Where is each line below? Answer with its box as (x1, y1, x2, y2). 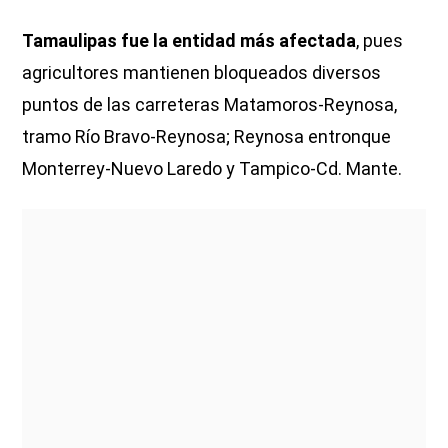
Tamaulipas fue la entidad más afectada (22, 29, 357, 51)
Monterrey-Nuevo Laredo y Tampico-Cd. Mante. (22, 157, 403, 179)
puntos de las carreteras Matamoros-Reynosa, (22, 93, 398, 115)
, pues (356, 29, 404, 51)
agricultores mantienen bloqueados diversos (22, 61, 382, 83)
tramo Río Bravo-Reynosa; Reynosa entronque (22, 125, 392, 147)
